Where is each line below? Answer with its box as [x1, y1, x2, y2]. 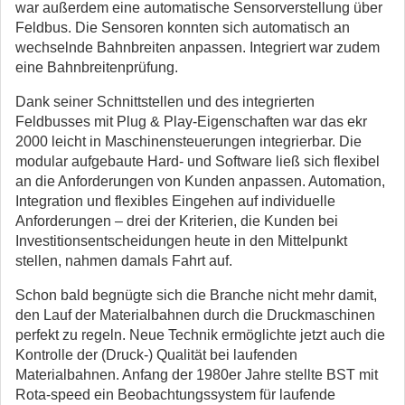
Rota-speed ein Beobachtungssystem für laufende [15, 387, 335, 402]
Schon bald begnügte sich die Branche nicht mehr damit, [15, 287, 377, 303]
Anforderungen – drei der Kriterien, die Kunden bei [15, 213, 338, 229]
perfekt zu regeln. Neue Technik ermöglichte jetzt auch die [15, 327, 385, 343]
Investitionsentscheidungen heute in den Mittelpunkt [15, 233, 347, 249]
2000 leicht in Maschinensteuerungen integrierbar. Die [15, 134, 362, 149]
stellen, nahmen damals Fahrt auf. [15, 253, 232, 268]
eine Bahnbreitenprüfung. [15, 60, 178, 75]
